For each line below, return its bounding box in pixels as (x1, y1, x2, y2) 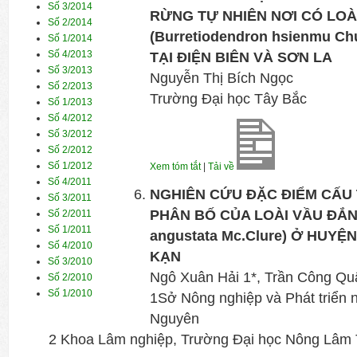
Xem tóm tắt (149, 161, 201, 172)
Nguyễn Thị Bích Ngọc (149, 70, 293, 86)
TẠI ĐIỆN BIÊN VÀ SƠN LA (149, 49, 332, 65)
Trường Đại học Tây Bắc (149, 91, 307, 107)
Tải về (207, 161, 234, 172)
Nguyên (149, 311, 199, 327)
